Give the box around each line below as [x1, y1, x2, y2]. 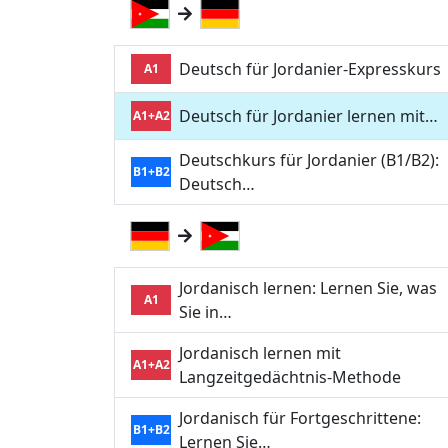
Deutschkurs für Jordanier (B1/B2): [179, 149, 439, 172]
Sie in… [179, 301, 232, 324]
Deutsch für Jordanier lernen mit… [179, 105, 438, 128]
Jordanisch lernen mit [179, 342, 341, 365]
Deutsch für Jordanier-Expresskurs [179, 58, 441, 81]
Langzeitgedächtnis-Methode [179, 366, 401, 389]
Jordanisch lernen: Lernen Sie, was [179, 277, 437, 300]
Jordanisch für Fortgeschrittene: [179, 407, 421, 430]
